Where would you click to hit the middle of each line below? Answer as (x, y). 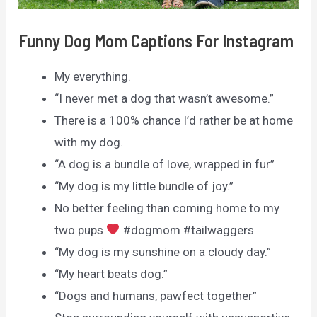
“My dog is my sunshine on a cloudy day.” (163, 252)
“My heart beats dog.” (111, 273)
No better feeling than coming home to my (167, 208)
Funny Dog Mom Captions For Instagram (156, 40)
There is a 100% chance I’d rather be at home (174, 120)
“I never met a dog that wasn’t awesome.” (165, 98)
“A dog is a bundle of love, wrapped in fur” (165, 164)
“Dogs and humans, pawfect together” (156, 295)
